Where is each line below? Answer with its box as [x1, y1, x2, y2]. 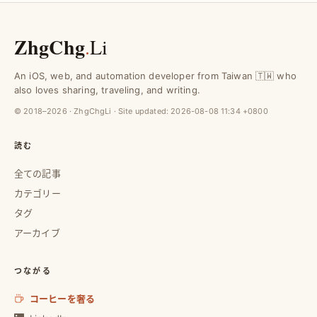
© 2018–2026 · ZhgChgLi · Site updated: [14, 106, 171, 116]
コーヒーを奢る [30, 293, 96, 304]
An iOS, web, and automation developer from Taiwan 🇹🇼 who [14, 70, 296, 81]
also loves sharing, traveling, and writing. [14, 84, 200, 96]
